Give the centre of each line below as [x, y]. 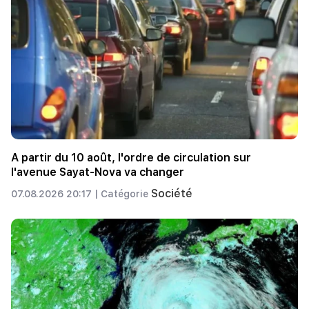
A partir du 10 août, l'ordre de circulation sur [131, 158]
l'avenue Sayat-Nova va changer [98, 172]
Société [172, 194]
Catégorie [126, 194]
